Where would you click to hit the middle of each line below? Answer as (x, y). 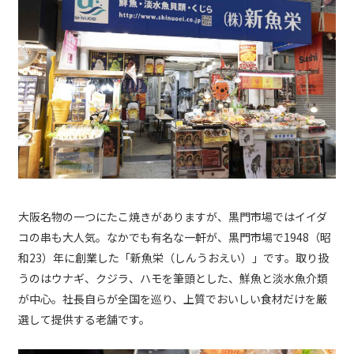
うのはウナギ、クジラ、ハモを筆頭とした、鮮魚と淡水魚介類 (173, 278)
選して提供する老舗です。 (84, 319)
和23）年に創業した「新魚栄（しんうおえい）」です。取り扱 (173, 257)
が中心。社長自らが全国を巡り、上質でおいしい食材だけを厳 (173, 298)
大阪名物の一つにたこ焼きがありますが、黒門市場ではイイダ (173, 216)
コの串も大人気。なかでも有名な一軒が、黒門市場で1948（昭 (175, 237)
